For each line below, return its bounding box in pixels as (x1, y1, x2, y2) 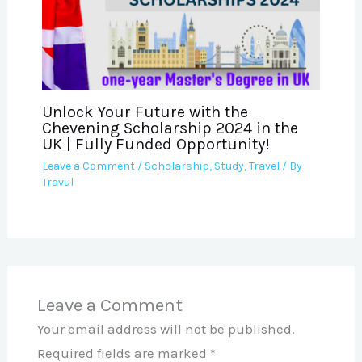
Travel (248, 158, 280, 173)
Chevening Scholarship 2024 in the (41, 118, 298, 137)
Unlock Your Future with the (41, 102, 248, 121)
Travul (41, 175, 74, 189)
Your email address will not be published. (36, 321, 295, 338)
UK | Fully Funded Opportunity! (41, 134, 270, 154)
